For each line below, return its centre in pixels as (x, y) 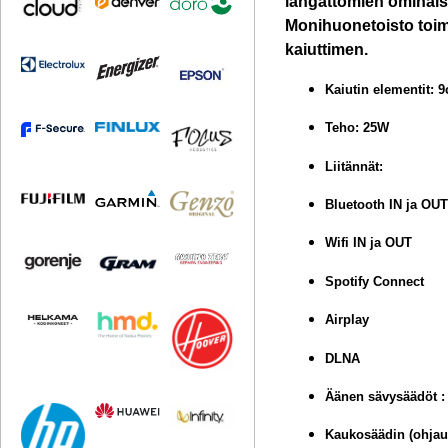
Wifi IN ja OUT (369, 243)
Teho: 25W (357, 128)
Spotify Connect (375, 281)
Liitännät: (354, 166)
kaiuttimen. (327, 50)
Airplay (347, 320)
